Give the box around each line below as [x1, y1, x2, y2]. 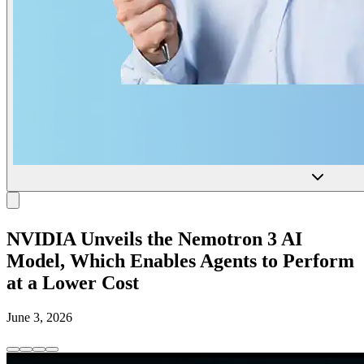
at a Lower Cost [6, 271, 139, 293]
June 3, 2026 [6, 310, 72, 324]
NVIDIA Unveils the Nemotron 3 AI [6, 227, 302, 249]
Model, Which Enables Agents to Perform [6, 249, 354, 271]
